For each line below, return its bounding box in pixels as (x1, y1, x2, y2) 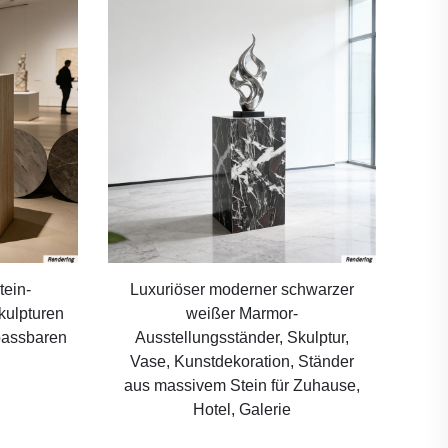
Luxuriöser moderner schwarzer (129, 280, 354, 298)
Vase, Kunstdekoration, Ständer (129, 352, 354, 370)
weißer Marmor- (185, 304, 298, 322)
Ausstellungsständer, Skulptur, (134, 328, 349, 346)
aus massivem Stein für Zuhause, (123, 376, 360, 394)
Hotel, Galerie (192, 400, 291, 418)
